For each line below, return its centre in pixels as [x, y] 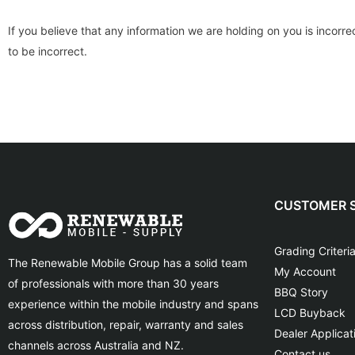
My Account [305, 272]
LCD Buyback [310, 313]
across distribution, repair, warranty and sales [126, 325]
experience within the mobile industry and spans [133, 304]
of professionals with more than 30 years [113, 284]
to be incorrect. [48, 51]
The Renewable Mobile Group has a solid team [128, 263]
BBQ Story [301, 292]
